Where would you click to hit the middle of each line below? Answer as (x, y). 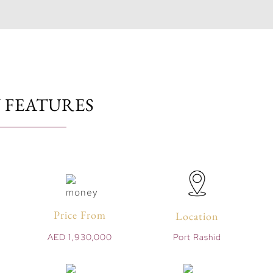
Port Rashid (197, 237)
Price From (80, 215)
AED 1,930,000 (80, 237)
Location (197, 216)
